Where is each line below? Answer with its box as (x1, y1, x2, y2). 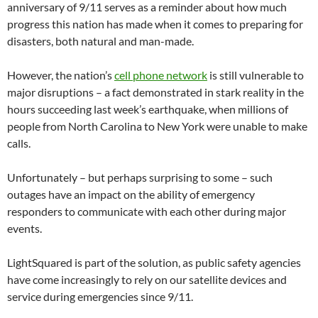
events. (7, 221, 42, 236)
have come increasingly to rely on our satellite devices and (7, 273, 287, 287)
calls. (7, 136, 31, 150)
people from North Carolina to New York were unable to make (7, 119, 307, 133)
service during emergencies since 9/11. (7, 290, 193, 304)
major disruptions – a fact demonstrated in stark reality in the (7, 85, 304, 99)
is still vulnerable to (207, 68, 304, 82)
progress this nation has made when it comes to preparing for (7, 17, 303, 31)
